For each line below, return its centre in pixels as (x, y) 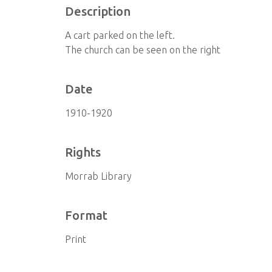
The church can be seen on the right (143, 50)
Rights (83, 152)
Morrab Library (99, 176)
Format (87, 215)
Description (98, 11)
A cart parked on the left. (120, 35)
